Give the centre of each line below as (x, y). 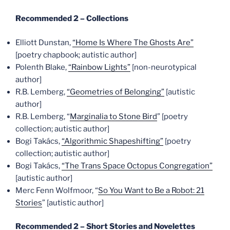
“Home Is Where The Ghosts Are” (133, 42)
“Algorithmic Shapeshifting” (112, 141)
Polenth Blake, (42, 67)
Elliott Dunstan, (44, 42)
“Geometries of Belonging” (116, 92)
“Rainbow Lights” (99, 67)
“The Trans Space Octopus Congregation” (137, 166)
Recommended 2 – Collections (72, 18)
